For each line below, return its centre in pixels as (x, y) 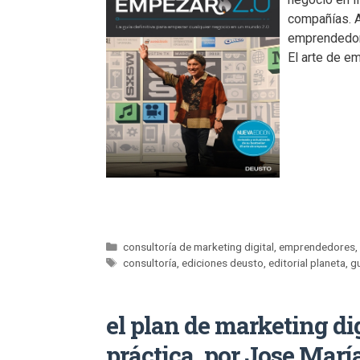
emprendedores (317, 247)
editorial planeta (307, 263)
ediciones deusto (223, 263)
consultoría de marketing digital (199, 247)
